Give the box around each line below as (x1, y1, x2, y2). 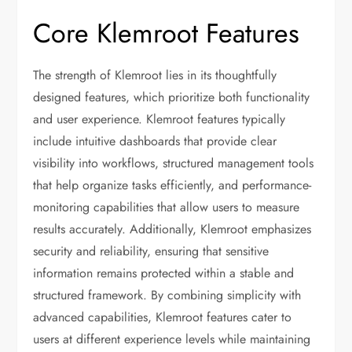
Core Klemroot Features (33, 14, 300, 53)
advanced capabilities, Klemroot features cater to (33, 308, 292, 327)
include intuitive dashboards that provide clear (33, 132, 277, 151)
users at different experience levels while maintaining (33, 330, 311, 349)
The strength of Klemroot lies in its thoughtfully (33, 66, 277, 85)
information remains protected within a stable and (33, 264, 295, 283)
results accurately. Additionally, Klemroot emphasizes (33, 220, 312, 239)
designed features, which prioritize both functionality (33, 88, 310, 107)
